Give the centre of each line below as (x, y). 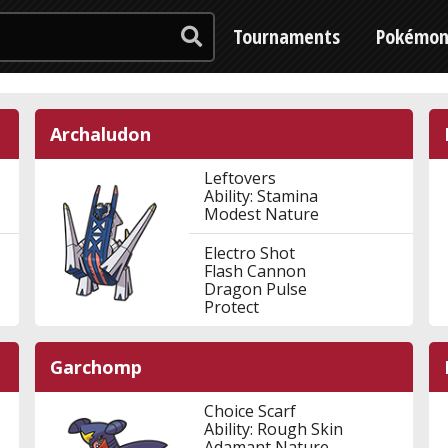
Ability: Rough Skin (273, 429)
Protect (231, 307)
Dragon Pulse (255, 289)
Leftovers (239, 178)
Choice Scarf (249, 411)
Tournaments (286, 36)
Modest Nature (261, 214)
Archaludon (100, 134)
